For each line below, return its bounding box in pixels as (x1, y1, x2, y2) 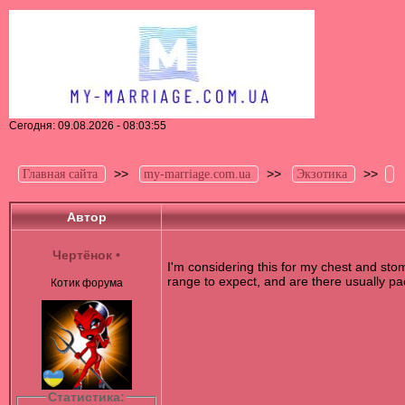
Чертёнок (52, 248, 112, 263)
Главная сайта (23, 167, 98, 181)
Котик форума (50, 277, 123, 289)
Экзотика (297, 167, 347, 181)
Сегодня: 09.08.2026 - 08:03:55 (9, 119, 166, 132)
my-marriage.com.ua (144, 167, 250, 181)
